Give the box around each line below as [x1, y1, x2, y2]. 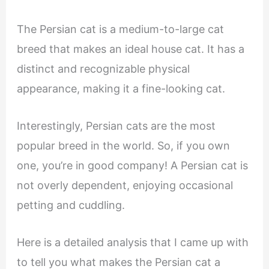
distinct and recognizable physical [16, 62, 190, 76]
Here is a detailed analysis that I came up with [16, 236, 249, 249]
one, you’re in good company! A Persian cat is [16, 159, 248, 172]
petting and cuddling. [16, 199, 128, 212]
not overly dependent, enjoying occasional [16, 179, 233, 192]
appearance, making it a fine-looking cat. [16, 82, 228, 95]
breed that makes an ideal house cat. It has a [16, 43, 244, 56]
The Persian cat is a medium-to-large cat [16, 23, 224, 36]
